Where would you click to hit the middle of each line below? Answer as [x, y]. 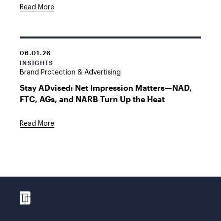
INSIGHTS [37, 63]
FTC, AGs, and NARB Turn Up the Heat [92, 99]
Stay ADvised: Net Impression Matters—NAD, [106, 88]
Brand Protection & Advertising [70, 73]
